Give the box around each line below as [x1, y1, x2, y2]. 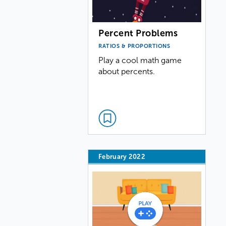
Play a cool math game [98, 55, 182, 65]
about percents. [98, 67, 155, 76]
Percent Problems [98, 28, 178, 38]
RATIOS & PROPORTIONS [98, 42, 171, 49]
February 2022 [98, 153, 146, 160]
